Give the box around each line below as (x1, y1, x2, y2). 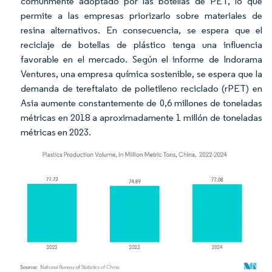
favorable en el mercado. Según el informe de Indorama (21, 53, 262, 65)
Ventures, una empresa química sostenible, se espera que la (21, 68, 262, 80)
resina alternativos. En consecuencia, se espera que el (21, 24, 262, 36)
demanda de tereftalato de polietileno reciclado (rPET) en (21, 83, 262, 94)
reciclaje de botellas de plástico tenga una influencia (21, 39, 262, 50)
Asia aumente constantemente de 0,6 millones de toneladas (21, 97, 262, 109)
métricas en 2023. (21, 126, 91, 138)
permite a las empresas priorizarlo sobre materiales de (21, 10, 262, 21)
